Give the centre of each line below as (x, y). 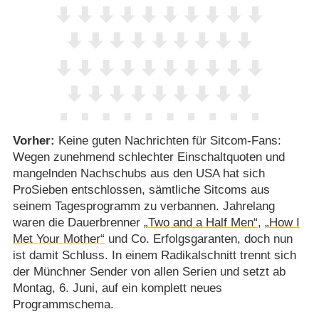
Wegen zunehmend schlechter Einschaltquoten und (148, 157)
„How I (282, 223)
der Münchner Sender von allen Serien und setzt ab (149, 272)
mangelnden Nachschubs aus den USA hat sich (138, 174)
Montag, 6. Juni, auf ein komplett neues (117, 288)
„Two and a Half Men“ (200, 223)
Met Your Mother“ (58, 239)
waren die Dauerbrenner (78, 223)
